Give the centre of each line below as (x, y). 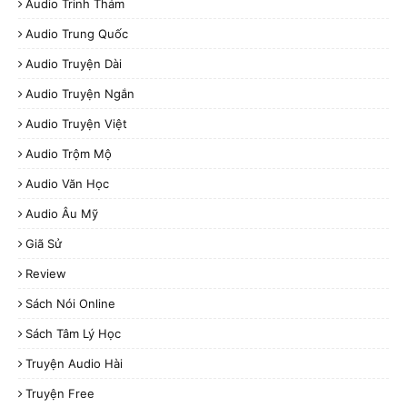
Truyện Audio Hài (74, 363)
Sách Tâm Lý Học (73, 333)
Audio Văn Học (67, 183)
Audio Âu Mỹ (62, 213)
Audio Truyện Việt (76, 123)
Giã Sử (44, 243)
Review (46, 273)
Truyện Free (60, 393)
